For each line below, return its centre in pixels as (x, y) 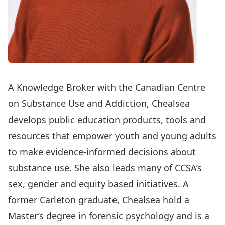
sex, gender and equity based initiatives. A (98, 184)
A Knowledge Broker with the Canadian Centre (107, 87)
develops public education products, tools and (107, 120)
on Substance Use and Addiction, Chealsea (99, 103)
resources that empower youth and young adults (112, 136)
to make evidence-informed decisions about (102, 152)
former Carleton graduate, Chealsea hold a (99, 200)
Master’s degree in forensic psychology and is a (109, 216)
